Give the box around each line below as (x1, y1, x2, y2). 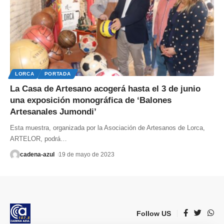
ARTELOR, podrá (10, 134, 60, 142)
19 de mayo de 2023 (58, 150, 115, 158)
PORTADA (44, 70, 71, 76)
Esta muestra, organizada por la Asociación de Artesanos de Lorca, (10, 123, 205, 131)
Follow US (136, 209, 171, 217)
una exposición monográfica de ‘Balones (10, 95, 171, 105)
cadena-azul (20, 150, 54, 158)
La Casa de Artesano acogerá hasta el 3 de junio (10, 83, 200, 93)
